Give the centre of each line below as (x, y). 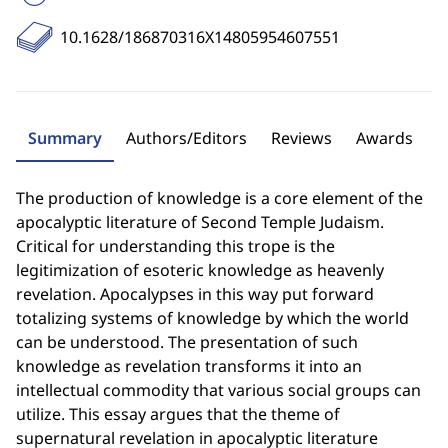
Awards (384, 138)
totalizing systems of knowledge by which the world (212, 318)
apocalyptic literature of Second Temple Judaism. (200, 222)
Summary (65, 138)
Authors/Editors (186, 138)
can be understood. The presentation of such (187, 342)
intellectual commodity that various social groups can (218, 390)
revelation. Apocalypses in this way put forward (195, 294)
